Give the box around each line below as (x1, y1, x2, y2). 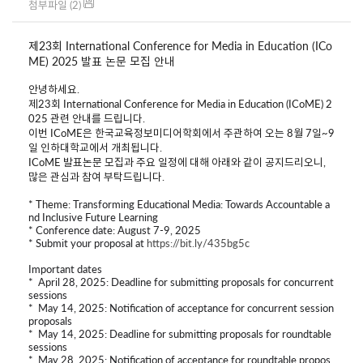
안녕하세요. (28, 83, 82, 96)
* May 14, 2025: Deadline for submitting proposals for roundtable (28, 327, 331, 340)
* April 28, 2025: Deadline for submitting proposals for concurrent (28, 275, 334, 288)
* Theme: (28, 198, 73, 211)
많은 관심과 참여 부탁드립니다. (28, 170, 164, 183)
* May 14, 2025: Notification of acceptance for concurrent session (28, 301, 334, 314)
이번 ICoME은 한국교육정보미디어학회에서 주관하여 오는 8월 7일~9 (28, 126, 335, 139)
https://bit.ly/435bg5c (147, 237, 250, 250)
